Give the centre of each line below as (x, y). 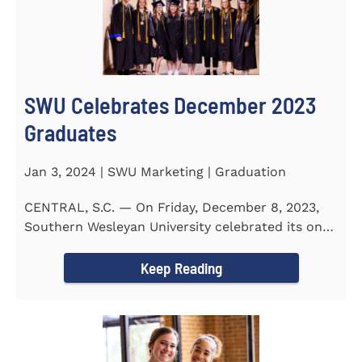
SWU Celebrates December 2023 (170, 105)
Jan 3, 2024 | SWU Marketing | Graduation (155, 172)
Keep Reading (181, 268)
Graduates (70, 133)
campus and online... (89, 246)
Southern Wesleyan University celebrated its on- (177, 227)
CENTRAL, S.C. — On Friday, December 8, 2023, (172, 208)
